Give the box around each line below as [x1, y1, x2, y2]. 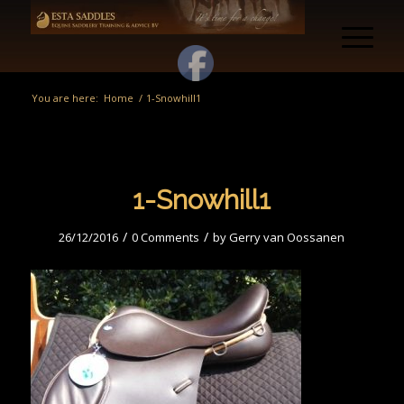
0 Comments [132, 229, 200, 245]
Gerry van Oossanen [229, 229, 345, 245]
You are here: [31, 91, 98, 105]
